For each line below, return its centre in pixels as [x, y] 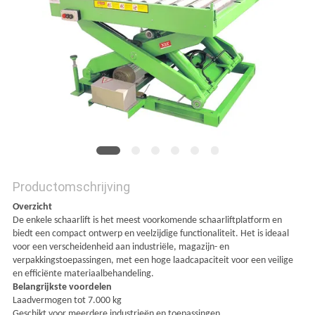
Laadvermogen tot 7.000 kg [67, 301]
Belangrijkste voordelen [62, 288]
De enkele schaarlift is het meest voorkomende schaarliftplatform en [147, 221]
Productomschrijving [71, 187]
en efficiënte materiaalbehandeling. [83, 274]
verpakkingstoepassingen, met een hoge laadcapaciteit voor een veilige [153, 261]
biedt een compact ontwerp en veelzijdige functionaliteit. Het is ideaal [150, 234]
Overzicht [32, 207]
